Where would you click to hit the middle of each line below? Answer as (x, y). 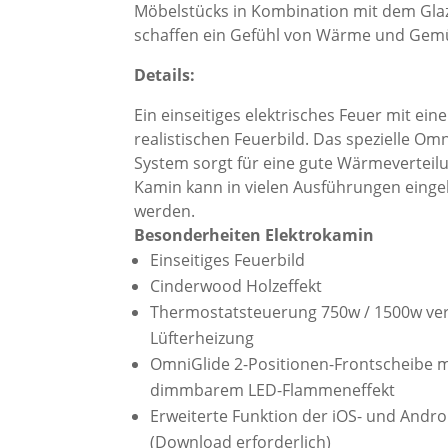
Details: (165, 74)
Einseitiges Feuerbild (228, 259)
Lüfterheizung (202, 337)
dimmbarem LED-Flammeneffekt (273, 389)
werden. (165, 210)
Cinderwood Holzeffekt (236, 285)
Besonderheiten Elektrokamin (254, 234)
